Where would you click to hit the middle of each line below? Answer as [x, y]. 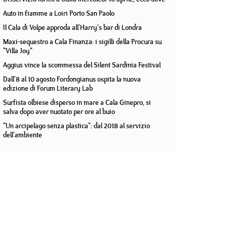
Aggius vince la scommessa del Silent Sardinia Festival [82, 65]
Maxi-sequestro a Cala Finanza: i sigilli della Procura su [82, 42]
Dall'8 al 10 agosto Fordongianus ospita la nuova [72, 79]
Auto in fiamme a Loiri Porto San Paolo [59, 13]
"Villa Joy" [18, 51]
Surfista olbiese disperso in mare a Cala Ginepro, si [77, 102]
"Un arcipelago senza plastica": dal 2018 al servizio [77, 126]
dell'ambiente [23, 135]
